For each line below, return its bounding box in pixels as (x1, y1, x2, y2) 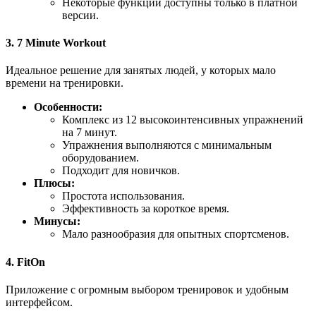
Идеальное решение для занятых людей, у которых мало (6, 64, 276, 77)
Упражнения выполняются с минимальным (62, 139, 272, 152)
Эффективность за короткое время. (62, 202, 229, 215)
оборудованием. (62, 152, 139, 164)
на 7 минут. (62, 126, 117, 139)
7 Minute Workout (17, 37, 106, 49)
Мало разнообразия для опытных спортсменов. (62, 228, 289, 241)
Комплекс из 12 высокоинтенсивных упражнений (62, 114, 303, 126)
